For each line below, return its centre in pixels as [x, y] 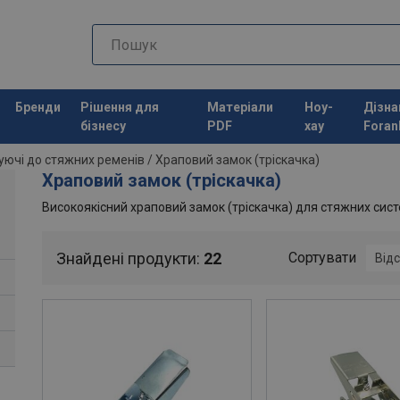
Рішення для [120, 107]
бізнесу [104, 125]
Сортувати [322, 258]
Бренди [37, 107]
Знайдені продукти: [130, 258]
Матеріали [240, 107]
